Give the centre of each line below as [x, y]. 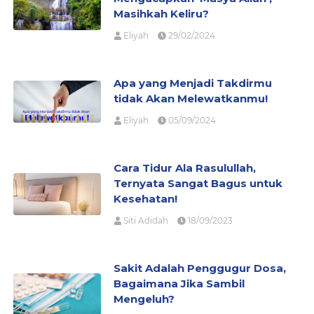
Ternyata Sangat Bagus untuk [198, 184]
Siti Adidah [145, 221]
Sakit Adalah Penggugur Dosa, [199, 268]
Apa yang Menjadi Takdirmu [192, 83]
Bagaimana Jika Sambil [179, 284]
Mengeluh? [144, 299]
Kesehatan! [145, 199]
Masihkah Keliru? [161, 14]
